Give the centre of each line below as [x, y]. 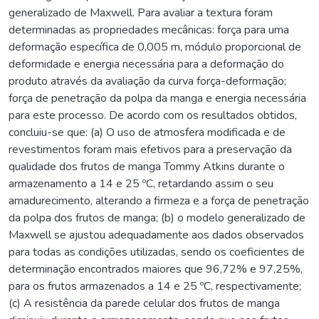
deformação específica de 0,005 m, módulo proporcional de [155, 47]
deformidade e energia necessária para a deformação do [146, 64]
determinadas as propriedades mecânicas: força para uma [149, 30]
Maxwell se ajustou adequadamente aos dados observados [156, 235]
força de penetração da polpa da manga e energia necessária [157, 98]
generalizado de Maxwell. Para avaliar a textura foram [141, 12]
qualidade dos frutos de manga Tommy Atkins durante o [147, 166]
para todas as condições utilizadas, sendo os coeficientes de [157, 252]
